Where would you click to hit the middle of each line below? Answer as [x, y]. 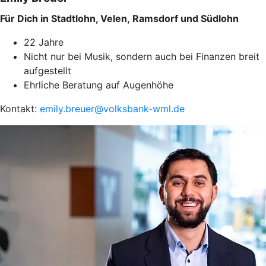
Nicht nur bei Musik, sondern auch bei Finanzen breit [142, 56]
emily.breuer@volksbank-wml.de [112, 108]
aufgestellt [47, 70]
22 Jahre [44, 42]
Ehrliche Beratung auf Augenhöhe [99, 85]
